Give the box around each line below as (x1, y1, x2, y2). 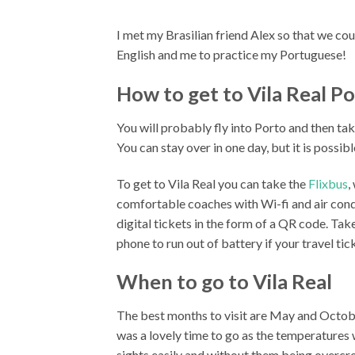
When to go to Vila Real (116, 269, 332, 294)
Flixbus (308, 175, 348, 191)
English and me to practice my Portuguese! (116, 47, 346, 63)
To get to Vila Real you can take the (116, 175, 308, 191)
